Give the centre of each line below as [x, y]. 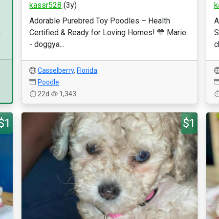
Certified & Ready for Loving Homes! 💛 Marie [108, 33]
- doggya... [47, 44]
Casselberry [56, 70]
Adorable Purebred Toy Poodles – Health [100, 21]
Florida [87, 70]
